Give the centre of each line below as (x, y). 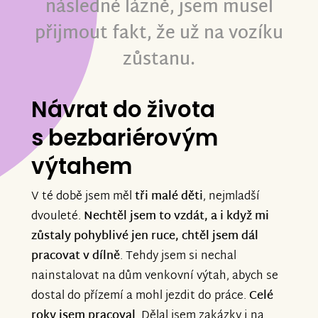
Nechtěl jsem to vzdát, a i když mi (176, 217)
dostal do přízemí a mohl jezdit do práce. (140, 297)
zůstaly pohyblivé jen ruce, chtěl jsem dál (145, 237)
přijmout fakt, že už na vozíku (159, 34)
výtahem (82, 166)
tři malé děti (169, 197)
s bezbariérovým (125, 138)
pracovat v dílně (76, 257)
